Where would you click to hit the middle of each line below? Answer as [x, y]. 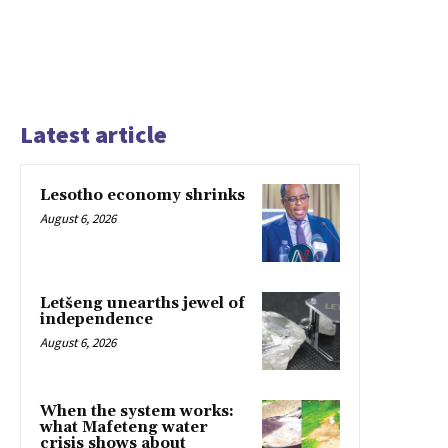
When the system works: [137, 411]
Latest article [93, 134]
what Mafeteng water [124, 427]
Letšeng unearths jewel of [142, 303]
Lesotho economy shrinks [142, 195]
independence [96, 319]
